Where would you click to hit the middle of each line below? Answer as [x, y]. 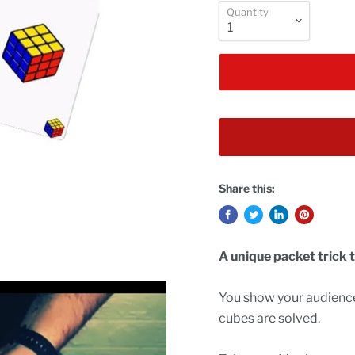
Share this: [246, 189]
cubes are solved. [270, 319]
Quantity [247, 12]
